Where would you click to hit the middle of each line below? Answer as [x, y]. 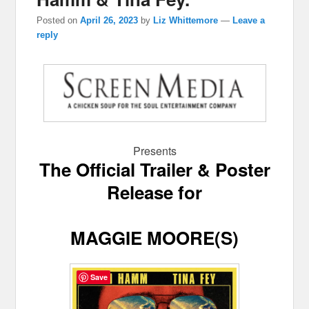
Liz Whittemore [186, 20]
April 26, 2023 [109, 20]
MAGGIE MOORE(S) [154, 237]
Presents [154, 150]
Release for [154, 192]
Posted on [59, 20]
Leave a [249, 20]
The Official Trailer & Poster [154, 169]
